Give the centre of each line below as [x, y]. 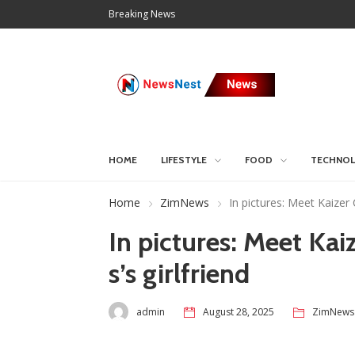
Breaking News [142, 14]
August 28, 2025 [239, 311]
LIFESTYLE [184, 160]
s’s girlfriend [179, 273]
